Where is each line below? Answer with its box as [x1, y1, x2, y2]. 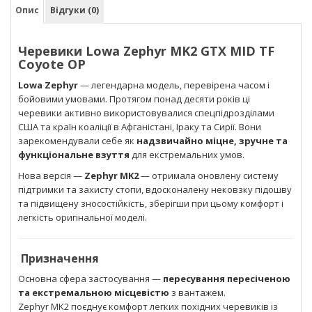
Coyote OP [18, 55, 86, 72]
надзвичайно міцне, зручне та [136, 134, 288, 147]
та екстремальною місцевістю [18, 286, 169, 299]
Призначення [21, 250, 99, 266]
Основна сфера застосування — [18, 272, 163, 285]
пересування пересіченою [163, 272, 290, 285]
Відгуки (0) [50, 3, 99, 16]
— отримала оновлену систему [139, 169, 279, 182]
